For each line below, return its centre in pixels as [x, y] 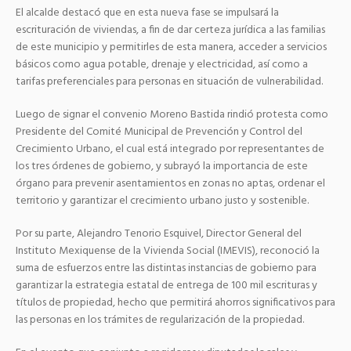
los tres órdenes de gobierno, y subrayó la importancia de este [162, 167]
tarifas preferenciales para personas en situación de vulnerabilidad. [169, 82]
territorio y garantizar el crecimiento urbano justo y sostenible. [162, 201]
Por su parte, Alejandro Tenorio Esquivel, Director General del [159, 234]
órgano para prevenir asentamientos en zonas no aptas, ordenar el [170, 184]
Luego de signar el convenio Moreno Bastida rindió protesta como [172, 115]
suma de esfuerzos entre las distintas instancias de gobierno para [166, 269]
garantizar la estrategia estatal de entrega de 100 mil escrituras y [166, 286]
